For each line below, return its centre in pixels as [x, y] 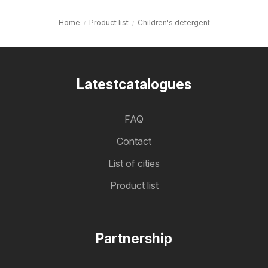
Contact [134, 141]
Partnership [134, 239]
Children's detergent [173, 22]
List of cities [134, 163]
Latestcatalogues [134, 84]
